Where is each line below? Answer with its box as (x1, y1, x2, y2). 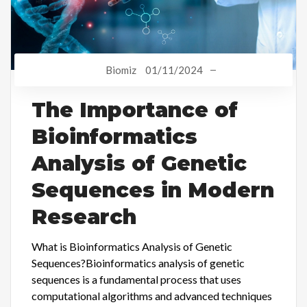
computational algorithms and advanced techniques (32, 288, 272, 302)
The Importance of (32, 97, 238, 123)
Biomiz (106, 63, 136, 76)
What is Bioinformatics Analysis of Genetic (32, 239, 232, 253)
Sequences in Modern (32, 177, 274, 203)
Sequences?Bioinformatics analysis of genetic (32, 256, 245, 269)
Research (32, 204, 136, 230)
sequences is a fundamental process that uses (32, 272, 241, 286)
